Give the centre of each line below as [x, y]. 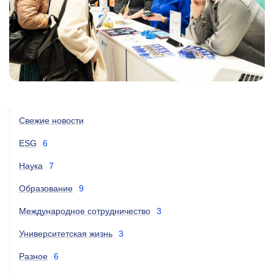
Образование [46, 188]
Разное [33, 256]
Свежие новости [51, 120]
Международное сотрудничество [85, 211]
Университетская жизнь [66, 233]
